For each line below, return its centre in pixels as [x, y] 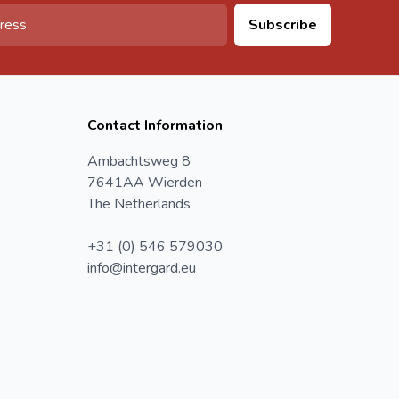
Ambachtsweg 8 [139, 161]
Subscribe [283, 24]
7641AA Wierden [145, 182]
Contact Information [155, 125]
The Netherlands [139, 204]
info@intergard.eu [142, 268]
